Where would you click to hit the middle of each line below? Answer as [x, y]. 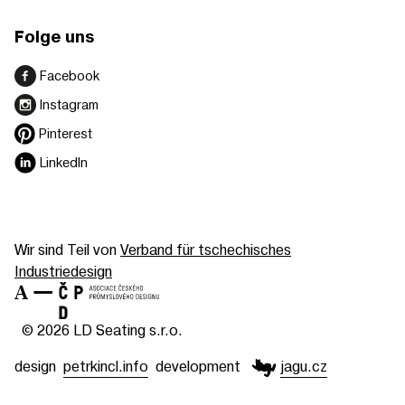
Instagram [69, 105]
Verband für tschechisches [206, 250]
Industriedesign [63, 271]
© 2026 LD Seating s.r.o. [102, 329]
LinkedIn [64, 163]
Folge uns [54, 38]
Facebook [70, 76]
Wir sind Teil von [67, 250]
